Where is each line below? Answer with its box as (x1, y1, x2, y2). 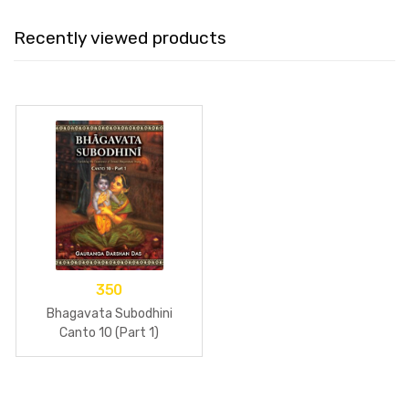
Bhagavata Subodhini (46, 305, 173, 321)
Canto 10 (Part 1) (59, 324, 159, 341)
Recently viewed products (14, 26, 226, 48)
